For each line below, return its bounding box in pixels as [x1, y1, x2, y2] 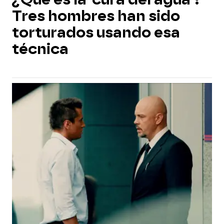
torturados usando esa [12, 24, 180, 41]
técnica [12, 40, 68, 57]
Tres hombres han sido [12, 7, 180, 24]
